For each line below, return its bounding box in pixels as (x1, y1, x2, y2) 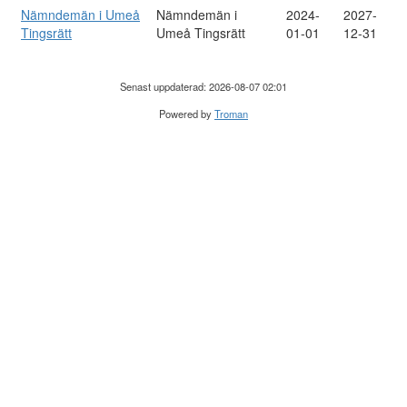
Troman (214, 106, 248, 121)
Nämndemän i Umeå (21, 5, 140, 24)
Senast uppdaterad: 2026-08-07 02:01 (120, 79, 287, 94)
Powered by (159, 106, 214, 121)
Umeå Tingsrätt (156, 24, 245, 42)
